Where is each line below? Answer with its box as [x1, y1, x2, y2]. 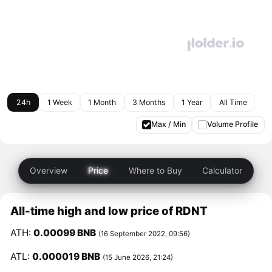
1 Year [181, 97, 203, 107]
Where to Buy [128, 165, 182, 176]
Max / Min [151, 120, 186, 129]
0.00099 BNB [33, 227, 97, 239]
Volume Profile [207, 120, 259, 129]
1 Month [88, 97, 117, 107]
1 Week [47, 97, 72, 107]
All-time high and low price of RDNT [10, 204, 208, 218]
